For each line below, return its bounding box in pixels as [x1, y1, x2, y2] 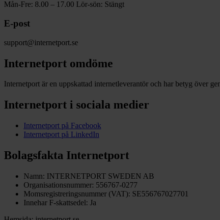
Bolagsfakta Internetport [4, 149, 129, 162]
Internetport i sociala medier [4, 98, 149, 111]
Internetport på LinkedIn [24, 130, 99, 139]
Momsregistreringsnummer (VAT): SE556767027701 [24, 190, 189, 198]
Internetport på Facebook [24, 121, 101, 130]
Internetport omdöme [4, 56, 113, 70]
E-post [4, 18, 30, 28]
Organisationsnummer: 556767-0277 [24, 181, 137, 190]
